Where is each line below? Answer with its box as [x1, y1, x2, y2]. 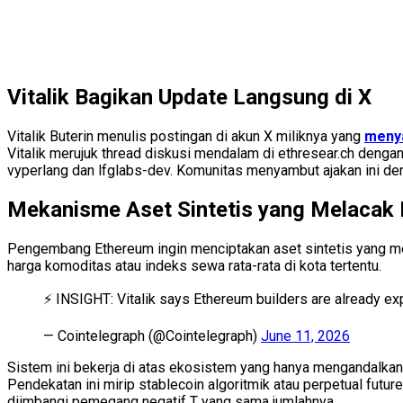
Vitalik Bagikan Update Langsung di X [7, 85, 372, 111]
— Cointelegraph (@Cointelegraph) [43, 327, 261, 345]
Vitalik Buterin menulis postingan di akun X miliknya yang [7, 127, 364, 145]
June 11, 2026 [261, 327, 350, 345]
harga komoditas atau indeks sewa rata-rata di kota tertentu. [7, 256, 381, 274]
